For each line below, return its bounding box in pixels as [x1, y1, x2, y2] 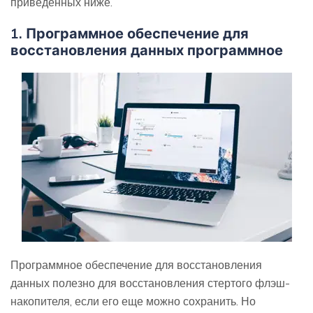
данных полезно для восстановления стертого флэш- [10, 275, 290, 290]
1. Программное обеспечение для [10, 24, 249, 42]
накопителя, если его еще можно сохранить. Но [10, 293, 256, 308]
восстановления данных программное [10, 41, 283, 59]
